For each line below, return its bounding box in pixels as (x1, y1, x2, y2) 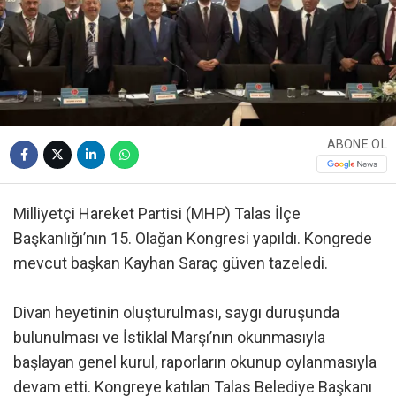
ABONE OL (326, 137, 387, 152)
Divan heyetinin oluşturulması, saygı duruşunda (13, 302, 339, 322)
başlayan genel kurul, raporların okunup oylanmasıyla (13, 352, 377, 371)
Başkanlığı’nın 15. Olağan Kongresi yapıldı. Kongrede (13, 228, 372, 247)
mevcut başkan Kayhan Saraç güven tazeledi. (13, 253, 328, 272)
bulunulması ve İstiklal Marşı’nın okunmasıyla (13, 327, 325, 346)
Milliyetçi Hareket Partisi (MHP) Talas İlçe (13, 203, 301, 223)
